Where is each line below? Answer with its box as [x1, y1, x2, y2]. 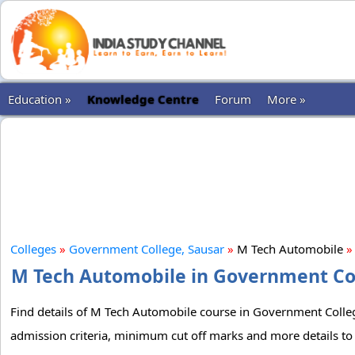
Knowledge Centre [87, 91, 199, 107]
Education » [8, 91, 71, 107]
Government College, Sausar [69, 241, 224, 257]
